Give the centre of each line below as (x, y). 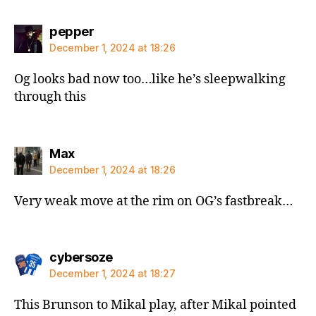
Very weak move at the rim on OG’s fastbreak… (153, 201)
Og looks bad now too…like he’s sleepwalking (150, 79)
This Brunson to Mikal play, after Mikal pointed (155, 305)
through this (50, 97)
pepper (72, 31)
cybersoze (81, 257)
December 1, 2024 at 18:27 (113, 273)
